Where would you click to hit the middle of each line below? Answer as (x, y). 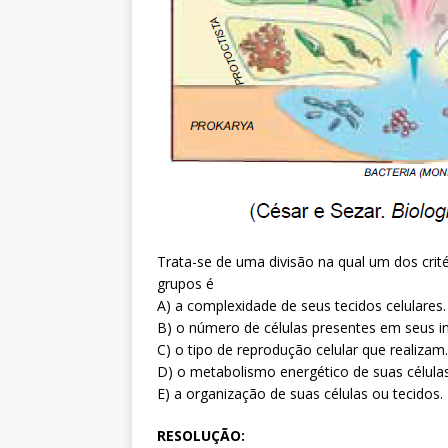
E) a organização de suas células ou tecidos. (300, 394)
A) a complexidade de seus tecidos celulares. (301, 306)
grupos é (185, 284)
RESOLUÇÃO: (201, 436)
